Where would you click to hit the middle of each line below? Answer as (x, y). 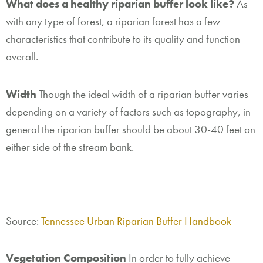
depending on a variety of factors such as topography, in (128, 112)
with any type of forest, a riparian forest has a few (113, 22)
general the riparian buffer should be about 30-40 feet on (131, 129)
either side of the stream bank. (70, 147)
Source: (23, 221)
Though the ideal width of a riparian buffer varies (144, 94)
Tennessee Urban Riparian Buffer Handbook (136, 221)
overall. (22, 57)
